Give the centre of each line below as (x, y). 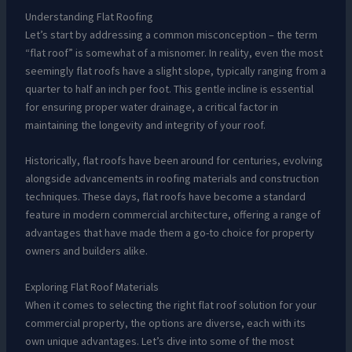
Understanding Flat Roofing (89, 17)
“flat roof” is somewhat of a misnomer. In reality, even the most (174, 53)
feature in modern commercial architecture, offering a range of (172, 215)
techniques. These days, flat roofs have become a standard (165, 197)
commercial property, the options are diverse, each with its (165, 323)
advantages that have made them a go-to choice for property (169, 233)
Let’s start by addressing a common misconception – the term (171, 35)
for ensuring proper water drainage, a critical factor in (151, 107)
